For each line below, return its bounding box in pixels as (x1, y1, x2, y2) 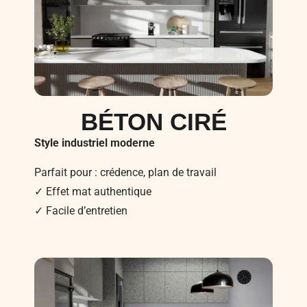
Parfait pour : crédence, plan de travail (34, 165, 217, 179)
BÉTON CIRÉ (80, 108, 227, 136)
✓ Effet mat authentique (34, 184, 151, 198)
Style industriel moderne (34, 136, 155, 150)
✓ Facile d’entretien (34, 204, 127, 217)
